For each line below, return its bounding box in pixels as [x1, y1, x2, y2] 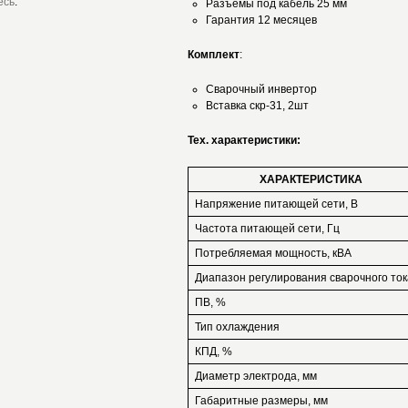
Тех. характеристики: [188, 134, 301, 147]
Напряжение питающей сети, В [195, 198, 358, 210]
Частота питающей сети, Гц [195, 222, 340, 235]
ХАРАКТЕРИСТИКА [259, 173, 362, 186]
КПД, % [195, 345, 232, 358]
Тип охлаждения [195, 321, 280, 333]
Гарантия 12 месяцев [206, 14, 317, 26]
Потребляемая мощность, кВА [195, 247, 352, 260]
